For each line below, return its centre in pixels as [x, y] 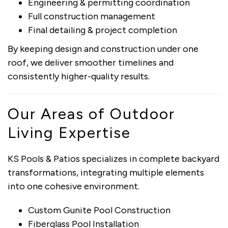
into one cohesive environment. [74, 186]
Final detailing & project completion [103, 30]
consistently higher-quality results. [79, 76]
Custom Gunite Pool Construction [99, 210]
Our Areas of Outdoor [91, 113]
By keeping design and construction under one [103, 49]
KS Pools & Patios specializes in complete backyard [113, 159]
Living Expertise [69, 132]
